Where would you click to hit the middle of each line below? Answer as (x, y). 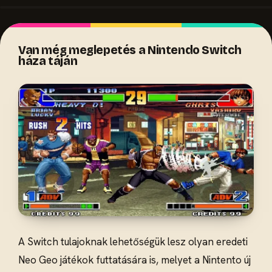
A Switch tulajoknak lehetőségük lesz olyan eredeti (133, 241)
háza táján (48, 61)
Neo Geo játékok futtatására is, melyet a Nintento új (134, 260)
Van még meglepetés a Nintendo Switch (130, 50)
